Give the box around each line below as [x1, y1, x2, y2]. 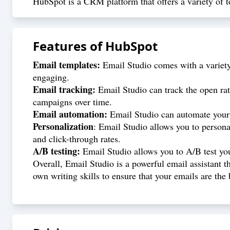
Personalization [33, 120, 93, 133]
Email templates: [33, 58, 100, 71]
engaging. [33, 71, 69, 83]
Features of [33, 37, 105, 54]
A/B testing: [33, 144, 80, 158]
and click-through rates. [33, 132, 121, 145]
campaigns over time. [33, 95, 112, 108]
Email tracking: [33, 83, 95, 96]
